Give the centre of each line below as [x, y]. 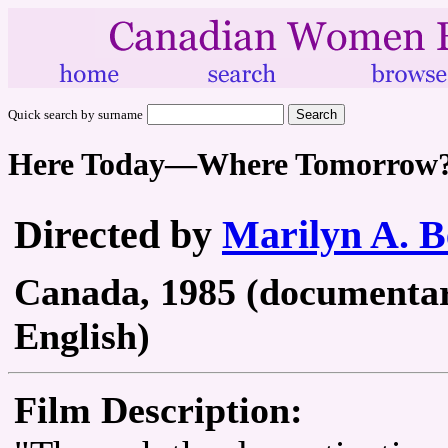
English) [82, 335]
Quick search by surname [75, 114]
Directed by [118, 234]
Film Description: [158, 409]
